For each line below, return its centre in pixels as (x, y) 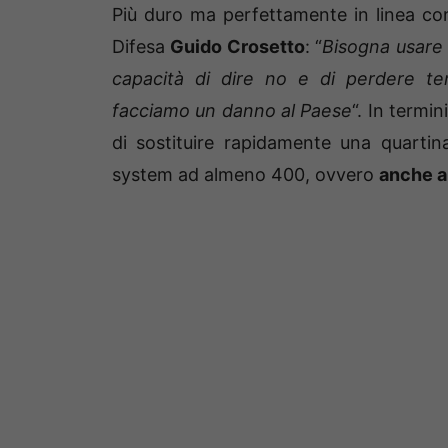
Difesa (141, 47)
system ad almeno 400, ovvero (245, 175)
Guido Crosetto (237, 47)
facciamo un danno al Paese (232, 111)
